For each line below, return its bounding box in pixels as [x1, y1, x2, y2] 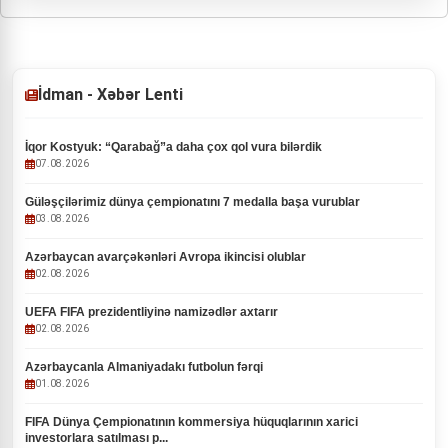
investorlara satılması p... [25, 431, 168, 445]
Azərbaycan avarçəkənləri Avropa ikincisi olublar [25, 250, 306, 264]
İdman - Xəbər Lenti [38, 85, 183, 104]
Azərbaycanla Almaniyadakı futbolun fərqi [25, 360, 263, 374]
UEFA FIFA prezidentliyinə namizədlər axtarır [25, 305, 278, 319]
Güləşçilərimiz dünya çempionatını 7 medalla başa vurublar [25, 195, 360, 209]
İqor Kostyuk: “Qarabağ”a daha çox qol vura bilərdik [25, 140, 322, 154]
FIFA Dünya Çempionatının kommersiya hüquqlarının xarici [25, 415, 358, 429]
